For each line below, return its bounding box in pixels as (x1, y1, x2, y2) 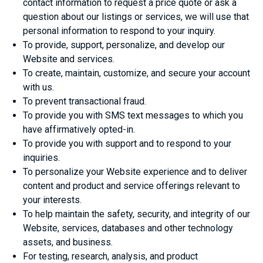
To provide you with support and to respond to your (23, 137, 232, 149)
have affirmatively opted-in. (23, 123, 136, 135)
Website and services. (23, 53, 115, 65)
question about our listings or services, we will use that (23, 11, 249, 22)
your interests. (23, 194, 82, 205)
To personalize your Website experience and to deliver (23, 166, 248, 177)
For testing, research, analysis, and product (23, 250, 198, 262)
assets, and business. (23, 236, 113, 248)
